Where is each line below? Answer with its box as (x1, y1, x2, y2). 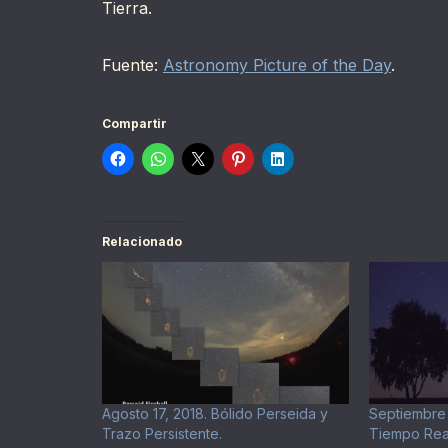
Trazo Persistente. (102, 424, 222, 442)
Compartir (102, 116, 167, 132)
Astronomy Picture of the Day (163, 55, 391, 76)
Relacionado (102, 234, 182, 250)
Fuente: (102, 55, 163, 76)
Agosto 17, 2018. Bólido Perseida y (102, 404, 328, 422)
